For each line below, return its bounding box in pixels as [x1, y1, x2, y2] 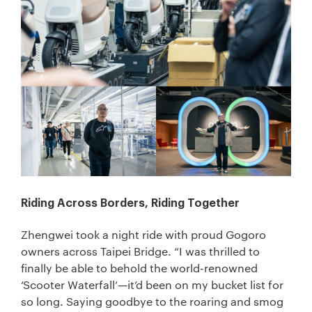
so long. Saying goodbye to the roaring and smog [21, 294, 283, 309]
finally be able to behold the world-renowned [21, 260, 258, 276]
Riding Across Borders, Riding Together [21, 198, 240, 210]
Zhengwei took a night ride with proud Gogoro [21, 227, 266, 242]
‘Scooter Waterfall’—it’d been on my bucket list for [21, 277, 283, 292]
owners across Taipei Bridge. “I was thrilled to [21, 244, 260, 259]
